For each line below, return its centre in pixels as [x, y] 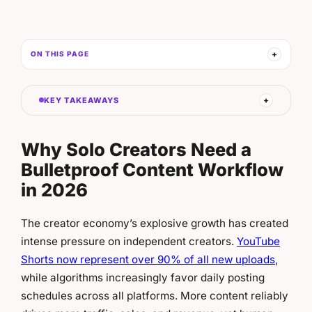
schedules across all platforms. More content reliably [155, 295]
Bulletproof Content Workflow [152, 169]
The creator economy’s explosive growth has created [155, 223]
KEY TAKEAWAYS [82, 100]
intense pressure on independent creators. [129, 241]
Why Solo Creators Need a [136, 149]
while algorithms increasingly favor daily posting [143, 277]
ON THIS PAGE [60, 54]
